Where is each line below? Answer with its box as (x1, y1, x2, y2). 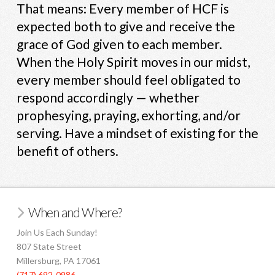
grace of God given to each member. (16, 36, 222, 52)
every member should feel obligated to (16, 71, 241, 87)
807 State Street (16, 241, 82, 252)
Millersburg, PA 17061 (16, 255, 101, 266)
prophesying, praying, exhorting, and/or (16, 107, 241, 123)
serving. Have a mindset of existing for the (16, 125, 258, 141)
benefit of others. (16, 142, 118, 158)
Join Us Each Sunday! (16, 227, 98, 238)
